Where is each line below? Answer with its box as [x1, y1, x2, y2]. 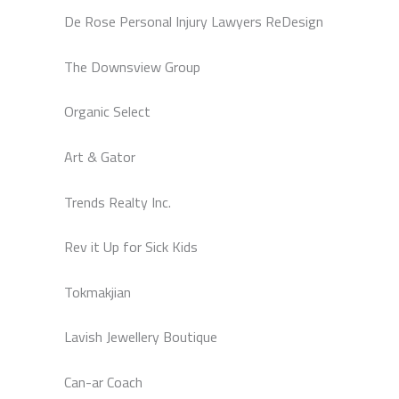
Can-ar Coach [64, 370, 142, 393]
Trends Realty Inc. [64, 191, 171, 213]
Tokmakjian [64, 281, 131, 303]
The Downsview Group [64, 55, 200, 77]
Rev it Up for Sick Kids [64, 236, 198, 258]
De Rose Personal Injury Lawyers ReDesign [64, 11, 323, 33]
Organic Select [64, 101, 151, 123]
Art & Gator [64, 146, 135, 167]
